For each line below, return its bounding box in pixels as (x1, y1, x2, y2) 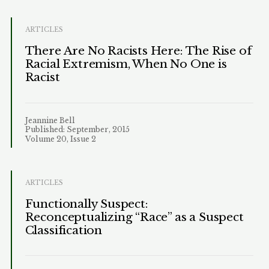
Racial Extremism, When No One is (25, 57, 227, 71)
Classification (25, 223, 102, 237)
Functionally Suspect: (25, 197, 148, 211)
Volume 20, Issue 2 (25, 134, 96, 144)
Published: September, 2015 (25, 125, 130, 134)
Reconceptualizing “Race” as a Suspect (25, 210, 244, 224)
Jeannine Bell (25, 115, 75, 125)
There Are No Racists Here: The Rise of (25, 44, 252, 58)
